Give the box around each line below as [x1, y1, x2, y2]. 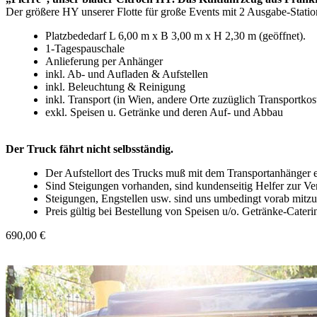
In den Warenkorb [117, 253, 175, 262]
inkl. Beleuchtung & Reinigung [45, 80, 185, 93]
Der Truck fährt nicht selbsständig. [6, 142, 173, 155]
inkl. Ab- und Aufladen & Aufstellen [45, 67, 208, 80]
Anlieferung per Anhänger [45, 54, 163, 67]
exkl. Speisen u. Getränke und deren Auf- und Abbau [45, 105, 283, 118]
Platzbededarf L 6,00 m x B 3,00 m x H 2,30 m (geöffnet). [45, 29, 306, 42]
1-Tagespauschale [45, 42, 125, 54]
